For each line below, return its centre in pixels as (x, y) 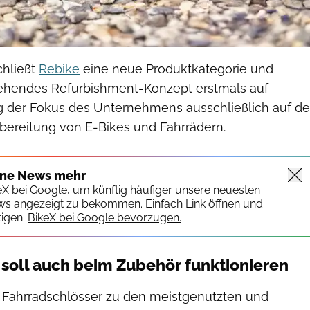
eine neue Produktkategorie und (176, 69)
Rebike (59, 69)
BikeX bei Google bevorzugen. (104, 217)
